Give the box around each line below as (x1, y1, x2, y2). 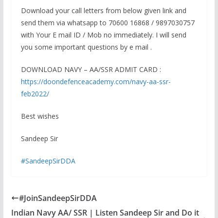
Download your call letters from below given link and (20, 6, 186, 16)
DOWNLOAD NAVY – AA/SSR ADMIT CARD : (20, 65, 161, 74)
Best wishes (20, 111, 59, 121)
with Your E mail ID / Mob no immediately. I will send (20, 30, 186, 40)
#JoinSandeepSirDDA (18, 193, 97, 204)
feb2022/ (20, 89, 49, 99)
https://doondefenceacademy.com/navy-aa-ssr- (20, 77, 171, 87)
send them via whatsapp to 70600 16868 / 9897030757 (20, 18, 195, 28)
